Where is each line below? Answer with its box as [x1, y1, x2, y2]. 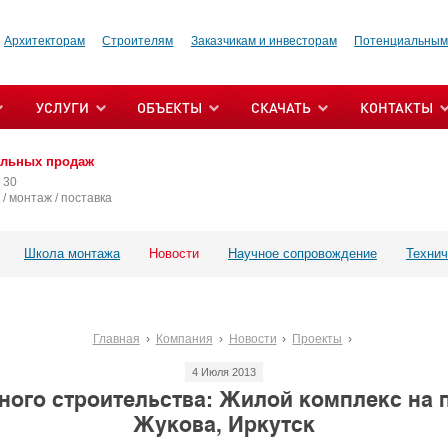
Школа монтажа [24, 245, 120, 261]
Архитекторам [4, 34, 85, 48]
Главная [92, 331, 140, 346]
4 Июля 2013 [192, 365, 256, 378]
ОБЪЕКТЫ [137, 98, 202, 116]
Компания [155, 331, 213, 346]
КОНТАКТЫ [360, 98, 433, 116]
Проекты [292, 331, 343, 346]
